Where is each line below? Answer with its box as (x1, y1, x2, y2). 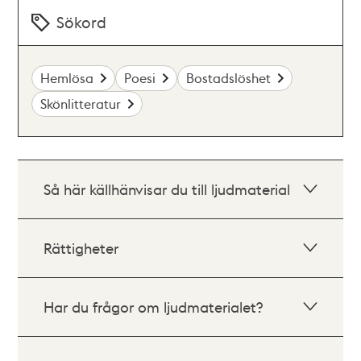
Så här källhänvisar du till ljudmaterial (44, 179, 291, 198)
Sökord (56, 11, 107, 32)
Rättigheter (44, 238, 119, 257)
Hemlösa (40, 68, 94, 86)
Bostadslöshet (186, 68, 272, 86)
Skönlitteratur (40, 94, 122, 112)
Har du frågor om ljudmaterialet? (44, 297, 263, 316)
